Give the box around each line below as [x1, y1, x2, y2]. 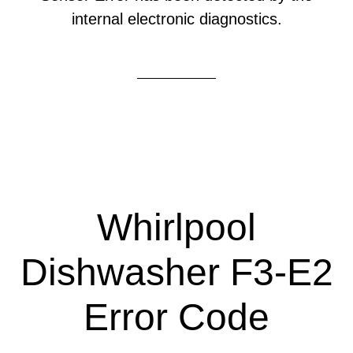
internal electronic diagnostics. [71, 10, 282, 28]
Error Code [84, 296, 269, 338]
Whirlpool [97, 206, 256, 248]
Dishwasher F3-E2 [20, 251, 333, 293]
